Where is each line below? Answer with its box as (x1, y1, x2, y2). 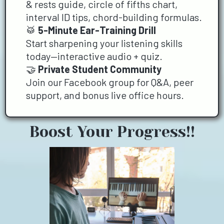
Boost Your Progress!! (29, 123, 195, 140)
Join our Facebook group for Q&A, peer (26, 75, 193, 88)
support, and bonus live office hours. (26, 88, 184, 101)
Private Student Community (38, 62, 161, 75)
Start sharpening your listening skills (26, 36, 182, 49)
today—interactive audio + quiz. (26, 49, 162, 62)
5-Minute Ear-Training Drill (38, 23, 156, 36)
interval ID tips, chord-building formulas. (26, 10, 202, 23)
